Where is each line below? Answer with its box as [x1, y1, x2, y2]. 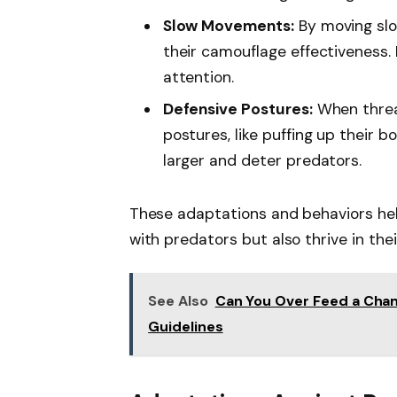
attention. [162, 66, 235, 87]
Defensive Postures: [162, 99, 313, 120]
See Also [148, 292, 208, 311]
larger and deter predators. [162, 151, 362, 171]
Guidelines [148, 317, 223, 337]
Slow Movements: [162, 15, 294, 35]
